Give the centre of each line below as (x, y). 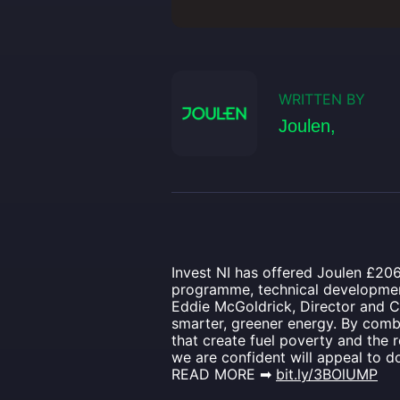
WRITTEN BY (322, 99)
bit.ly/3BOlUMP (327, 374)
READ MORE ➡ (224, 374)
